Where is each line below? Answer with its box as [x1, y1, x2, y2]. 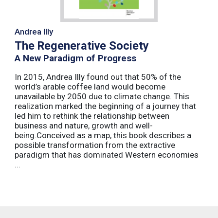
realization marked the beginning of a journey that [15, 101, 196, 111]
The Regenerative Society [15, 38, 149, 53]
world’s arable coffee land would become [15, 81, 165, 91]
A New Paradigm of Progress [15, 52, 136, 64]
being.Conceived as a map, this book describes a [15, 130, 191, 140]
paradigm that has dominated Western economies [15, 149, 199, 160]
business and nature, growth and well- [15, 120, 153, 130]
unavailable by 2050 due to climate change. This [15, 91, 189, 101]
